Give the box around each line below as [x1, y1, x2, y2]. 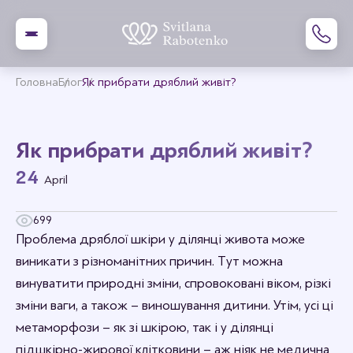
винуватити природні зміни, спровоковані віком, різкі [16, 276, 331, 291]
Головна [16, 76, 58, 89]
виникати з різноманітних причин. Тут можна [16, 254, 283, 269]
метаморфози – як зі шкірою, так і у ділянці [16, 320, 273, 335]
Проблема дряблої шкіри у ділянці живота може [16, 232, 305, 247]
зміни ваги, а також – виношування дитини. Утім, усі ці [16, 298, 333, 313]
